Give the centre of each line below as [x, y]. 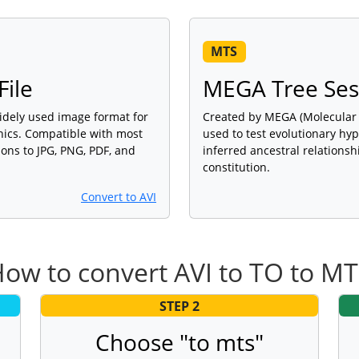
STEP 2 [179, 306]
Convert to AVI [119, 197]
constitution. [236, 167]
